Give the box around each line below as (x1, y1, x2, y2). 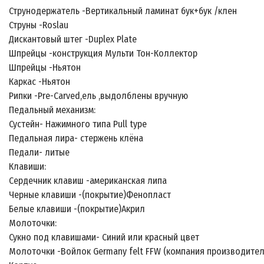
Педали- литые (9, 147, 72, 159)
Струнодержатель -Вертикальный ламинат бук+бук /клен (9, 5, 239, 17)
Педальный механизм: (9, 104, 98, 116)
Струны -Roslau (9, 19, 71, 31)
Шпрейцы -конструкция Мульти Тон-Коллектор (9, 48, 200, 60)
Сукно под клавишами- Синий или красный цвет (9, 232, 202, 243)
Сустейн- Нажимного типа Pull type (9, 118, 149, 130)
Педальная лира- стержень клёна (9, 133, 146, 144)
